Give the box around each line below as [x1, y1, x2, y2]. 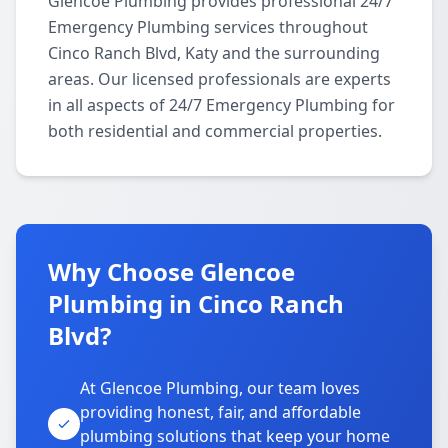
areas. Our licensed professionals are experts [48, 68, 391, 90]
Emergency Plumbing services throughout [48, 16, 368, 38]
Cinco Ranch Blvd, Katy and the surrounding [48, 42, 380, 64]
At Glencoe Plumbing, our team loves [80, 377, 360, 399]
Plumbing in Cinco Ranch [48, 287, 344, 320]
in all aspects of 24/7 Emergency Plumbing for [48, 94, 395, 116]
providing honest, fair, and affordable [80, 401, 361, 423]
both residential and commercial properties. [48, 120, 382, 142]
